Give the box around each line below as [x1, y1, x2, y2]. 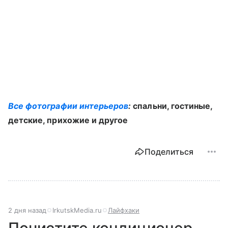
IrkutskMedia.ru [52, 206, 102, 214]
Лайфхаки [108, 206, 139, 214]
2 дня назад [8, 206, 46, 214]
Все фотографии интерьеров [8, 101, 129, 111]
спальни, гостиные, [133, 101, 213, 111]
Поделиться [145, 147, 193, 157]
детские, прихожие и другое [8, 115, 128, 125]
